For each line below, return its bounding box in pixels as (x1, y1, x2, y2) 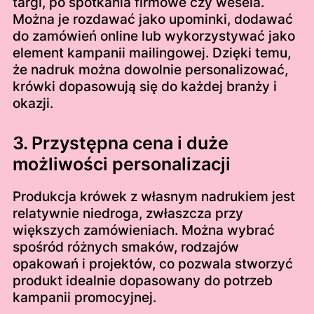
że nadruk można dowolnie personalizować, (12, 62, 288, 78)
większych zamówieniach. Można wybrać (12, 221, 275, 238)
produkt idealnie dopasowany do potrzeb (12, 272, 273, 289)
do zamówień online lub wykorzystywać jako (12, 28, 295, 45)
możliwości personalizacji (12, 153, 231, 175)
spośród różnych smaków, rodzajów (12, 238, 239, 255)
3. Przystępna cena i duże (12, 132, 228, 153)
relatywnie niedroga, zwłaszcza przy (12, 205, 243, 221)
